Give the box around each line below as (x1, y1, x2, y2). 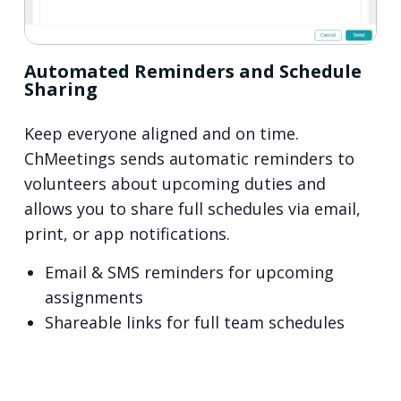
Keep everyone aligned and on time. (23, 123, 299, 145)
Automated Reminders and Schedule (23, 59, 362, 84)
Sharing (23, 77, 98, 102)
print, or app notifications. (23, 223, 230, 245)
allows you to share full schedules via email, (23, 198, 361, 220)
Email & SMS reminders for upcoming (44, 260, 334, 283)
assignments (44, 286, 143, 308)
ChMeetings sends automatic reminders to (23, 148, 354, 170)
